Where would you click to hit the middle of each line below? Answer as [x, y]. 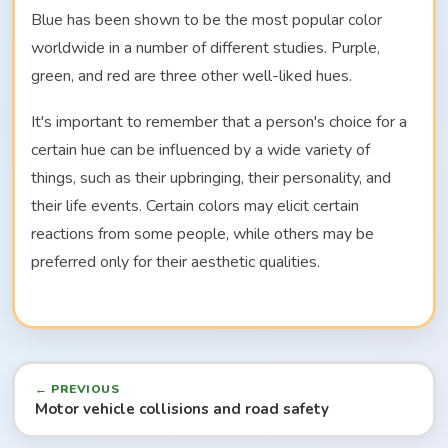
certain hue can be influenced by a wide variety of [200, 149]
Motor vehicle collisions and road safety [182, 408]
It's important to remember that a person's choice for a [219, 121]
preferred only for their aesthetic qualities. [175, 261]
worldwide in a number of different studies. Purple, [205, 47]
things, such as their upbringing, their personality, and [211, 177]
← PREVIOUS [77, 388]
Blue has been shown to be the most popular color [206, 19]
